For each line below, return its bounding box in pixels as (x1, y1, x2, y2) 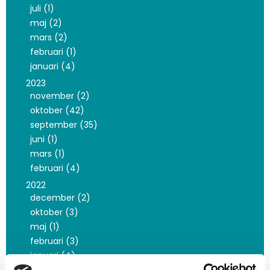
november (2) (30, 90, 90, 102)
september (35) (30, 119, 98, 131)
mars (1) (30, 148, 65, 160)
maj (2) (30, 17, 62, 30)
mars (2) (30, 31, 67, 44)
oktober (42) (30, 104, 84, 117)
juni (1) (30, 133, 58, 146)
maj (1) (30, 221, 60, 233)
